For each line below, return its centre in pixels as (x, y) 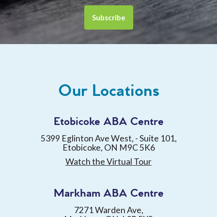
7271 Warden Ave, (108, 210)
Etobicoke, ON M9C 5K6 (108, 147)
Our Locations (108, 91)
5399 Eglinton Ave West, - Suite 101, (108, 138)
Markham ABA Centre (108, 193)
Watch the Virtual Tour (108, 161)
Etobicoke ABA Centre (108, 122)
